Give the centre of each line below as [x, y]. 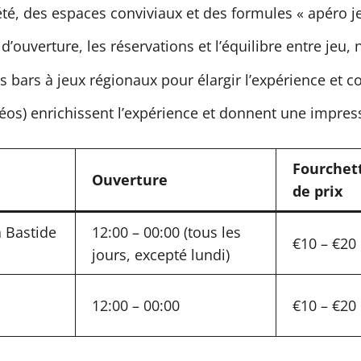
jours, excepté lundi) [161, 255]
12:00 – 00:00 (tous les [166, 232]
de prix [317, 191]
